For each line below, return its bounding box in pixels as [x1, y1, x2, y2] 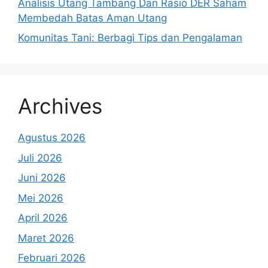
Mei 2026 [18, 191, 63, 204]
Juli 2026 [18, 151, 62, 164]
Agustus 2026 [18, 132, 86, 144]
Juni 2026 [18, 172, 66, 184]
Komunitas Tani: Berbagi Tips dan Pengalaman [18, 32, 242, 44]
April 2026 [18, 212, 68, 224]
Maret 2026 [18, 232, 74, 244]
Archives [18, 93, 102, 119]
